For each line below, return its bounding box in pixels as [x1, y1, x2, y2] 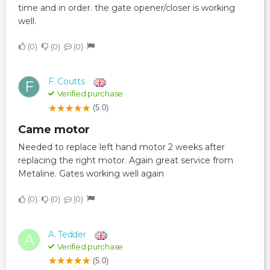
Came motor [26, 123, 90, 137]
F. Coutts [48, 76, 85, 87]
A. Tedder [48, 228, 86, 240]
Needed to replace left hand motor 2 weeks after [18, 142, 225, 153]
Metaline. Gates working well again [18, 168, 164, 180]
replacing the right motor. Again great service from [18, 155, 233, 166]
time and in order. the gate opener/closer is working [18, 2, 235, 13]
